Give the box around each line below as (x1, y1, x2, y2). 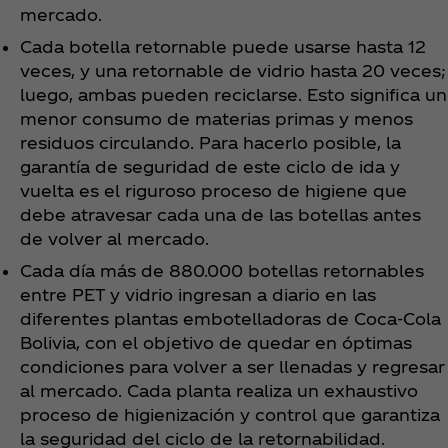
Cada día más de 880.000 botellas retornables (20, 260, 424, 280)
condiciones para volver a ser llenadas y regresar (20, 356, 445, 376)
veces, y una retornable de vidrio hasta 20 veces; (20, 60, 446, 80)
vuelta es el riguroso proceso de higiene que (20, 180, 407, 200)
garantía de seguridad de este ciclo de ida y (20, 156, 400, 176)
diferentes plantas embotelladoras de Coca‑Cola (20, 308, 441, 328)
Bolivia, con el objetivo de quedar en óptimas (20, 332, 412, 352)
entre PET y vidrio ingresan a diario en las (20, 284, 376, 304)
